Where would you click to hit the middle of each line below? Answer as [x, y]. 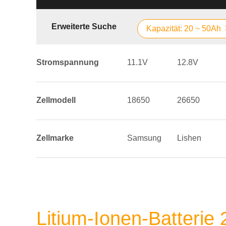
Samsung [144, 138]
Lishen [189, 138]
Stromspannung [68, 62]
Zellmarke [55, 138]
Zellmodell [56, 100]
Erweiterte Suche [84, 26]
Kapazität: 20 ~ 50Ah [184, 29]
